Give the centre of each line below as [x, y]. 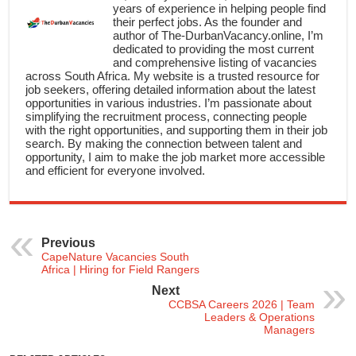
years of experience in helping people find [220, 9]
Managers [289, 330]
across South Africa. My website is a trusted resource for [173, 76]
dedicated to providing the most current [214, 49]
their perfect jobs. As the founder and [208, 22]
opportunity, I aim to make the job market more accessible [176, 157]
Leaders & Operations [259, 317]
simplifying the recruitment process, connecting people [166, 117]
